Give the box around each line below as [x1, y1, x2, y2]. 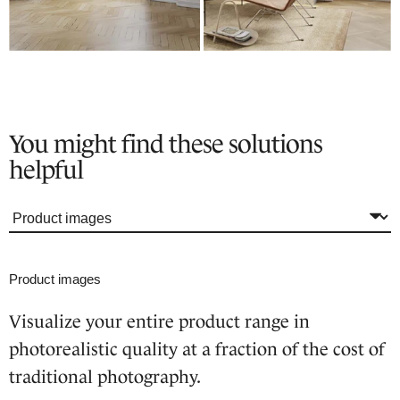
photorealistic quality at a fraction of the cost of [9, 338, 385, 359]
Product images [9, 271, 101, 287]
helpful [9, 154, 83, 184]
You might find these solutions [9, 129, 322, 158]
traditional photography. [9, 366, 201, 387]
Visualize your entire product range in [9, 311, 310, 331]
